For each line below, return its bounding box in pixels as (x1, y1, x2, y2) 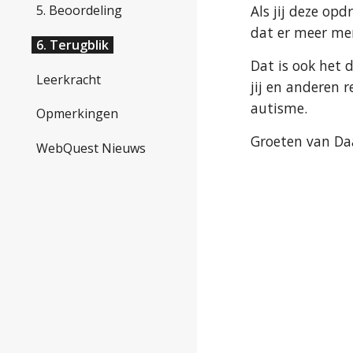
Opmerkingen (36, 105, 118, 123)
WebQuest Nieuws (36, 139, 146, 158)
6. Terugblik (36, 36, 109, 54)
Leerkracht (36, 70, 101, 88)
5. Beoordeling (36, 2, 122, 20)
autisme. (251, 98, 308, 117)
